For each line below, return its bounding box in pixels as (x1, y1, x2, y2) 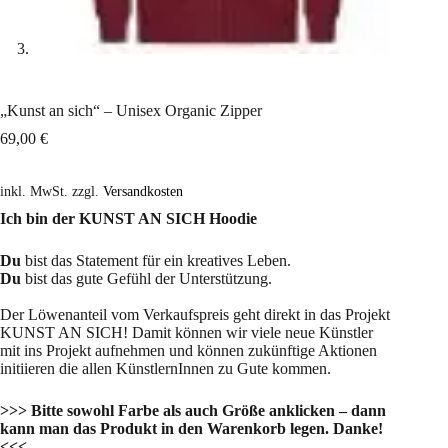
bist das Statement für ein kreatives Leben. (25, 252, 291, 270)
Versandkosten (103, 183, 183, 200)
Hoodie (209, 210, 257, 228)
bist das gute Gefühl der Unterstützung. (21, 270, 272, 288)
